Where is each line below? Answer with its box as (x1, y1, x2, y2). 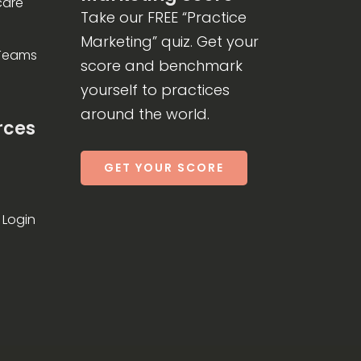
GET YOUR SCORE (103, 160, 224, 176)
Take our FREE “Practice (80, 7, 247, 27)
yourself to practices (80, 80, 230, 100)
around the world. (80, 104, 210, 124)
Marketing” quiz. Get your (80, 31, 259, 52)
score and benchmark (80, 56, 243, 76)
